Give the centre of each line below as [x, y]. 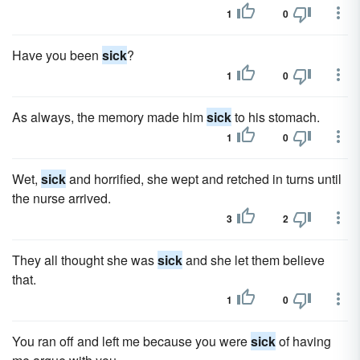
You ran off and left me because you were [131, 341]
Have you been [57, 55]
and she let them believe [254, 260]
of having [303, 341]
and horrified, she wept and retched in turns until [204, 179]
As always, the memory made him [109, 117]
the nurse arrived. [61, 198]
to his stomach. [276, 117]
